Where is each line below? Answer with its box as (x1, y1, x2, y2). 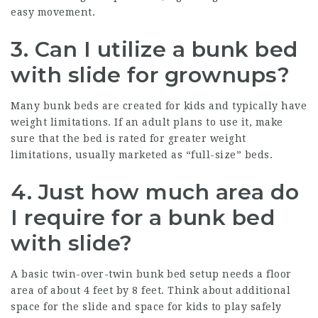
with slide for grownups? (11, 61, 290, 88)
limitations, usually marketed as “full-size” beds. (11, 148, 273, 160)
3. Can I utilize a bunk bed (11, 35, 298, 62)
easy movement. (11, 6, 95, 18)
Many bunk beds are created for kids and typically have (11, 99, 307, 111)
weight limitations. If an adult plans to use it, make (11, 116, 283, 128)
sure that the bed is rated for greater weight (11, 132, 246, 144)
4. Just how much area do (11, 178, 299, 205)
